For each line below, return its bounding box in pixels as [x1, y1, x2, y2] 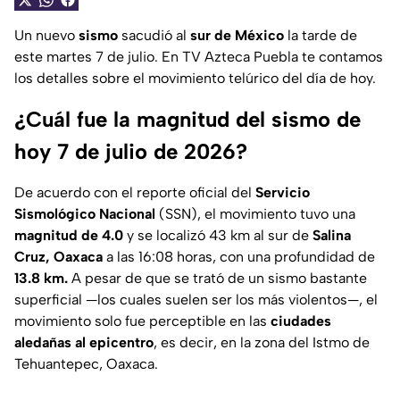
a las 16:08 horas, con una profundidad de [103, 248, 375, 266]
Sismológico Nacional [14, 205, 155, 223]
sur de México [190, 27, 284, 45]
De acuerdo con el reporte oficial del [14, 184, 255, 202]
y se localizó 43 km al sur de [123, 227, 312, 245]
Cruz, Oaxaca [14, 248, 103, 266]
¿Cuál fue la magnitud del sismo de [14, 106, 361, 133]
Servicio [255, 184, 310, 202]
